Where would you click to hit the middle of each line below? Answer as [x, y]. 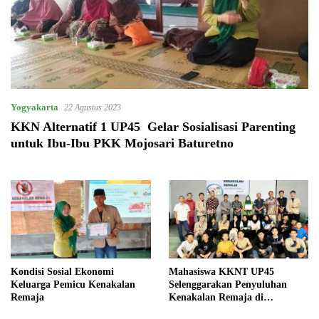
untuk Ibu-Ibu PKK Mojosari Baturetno [122, 143]
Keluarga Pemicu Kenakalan [73, 285]
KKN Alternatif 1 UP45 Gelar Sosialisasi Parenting [153, 126]
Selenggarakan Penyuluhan [228, 285]
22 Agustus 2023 [93, 107]
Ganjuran [190, 310]
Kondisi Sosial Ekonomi [62, 272]
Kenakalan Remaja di [216, 298]
